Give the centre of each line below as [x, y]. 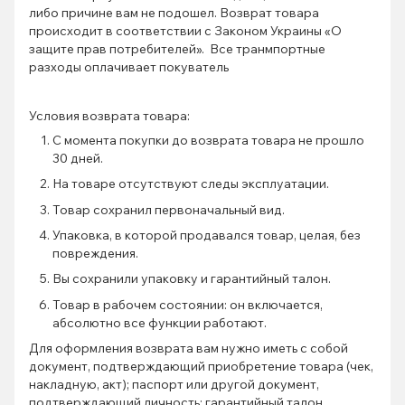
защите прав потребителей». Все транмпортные [177, 48]
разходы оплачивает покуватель [129, 66]
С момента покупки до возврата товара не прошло [208, 140]
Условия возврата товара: [109, 115]
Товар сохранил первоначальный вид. [169, 209]
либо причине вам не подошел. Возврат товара [174, 12]
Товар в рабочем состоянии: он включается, [188, 304]
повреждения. [95, 253]
